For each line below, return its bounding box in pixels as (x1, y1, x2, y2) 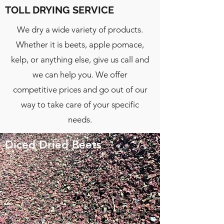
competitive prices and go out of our (12, 84, 147, 94)
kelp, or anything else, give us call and (11, 54, 149, 64)
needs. (68, 114, 92, 124)
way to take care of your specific (21, 99, 139, 109)
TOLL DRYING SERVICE (5, 4, 114, 16)
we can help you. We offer (32, 69, 127, 79)
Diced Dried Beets (5, 138, 101, 151)
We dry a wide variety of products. (17, 24, 143, 34)
